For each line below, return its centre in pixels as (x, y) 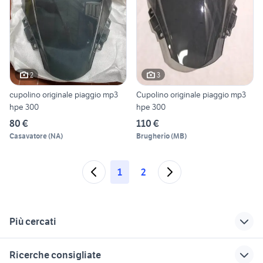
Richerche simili (128, 247)
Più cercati (33, 222)
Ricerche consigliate (55, 255)
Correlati (27, 247)
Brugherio (153, 136)
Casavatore (28, 136)
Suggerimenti (208, 247)
